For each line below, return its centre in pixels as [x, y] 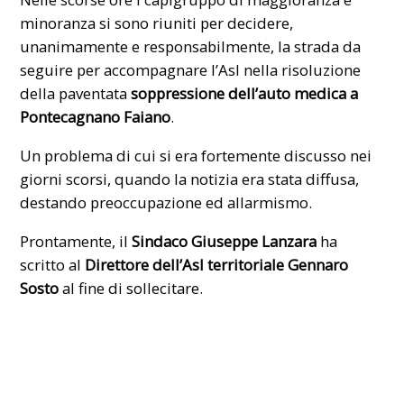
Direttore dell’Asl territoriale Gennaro [217, 264]
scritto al [53, 264]
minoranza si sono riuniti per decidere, [157, 23]
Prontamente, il [76, 241]
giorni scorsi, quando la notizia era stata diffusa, [190, 179]
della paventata [76, 94]
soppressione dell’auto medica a [245, 94]
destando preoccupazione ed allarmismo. [166, 202]
